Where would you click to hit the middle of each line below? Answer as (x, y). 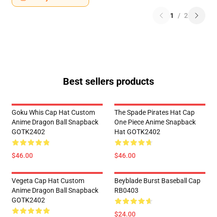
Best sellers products (108, 81)
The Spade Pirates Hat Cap (155, 112)
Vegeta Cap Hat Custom (48, 181)
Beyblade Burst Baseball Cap (157, 181)
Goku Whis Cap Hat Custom (53, 112)
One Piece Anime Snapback (155, 122)
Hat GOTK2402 (137, 132)
